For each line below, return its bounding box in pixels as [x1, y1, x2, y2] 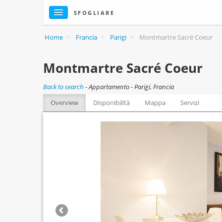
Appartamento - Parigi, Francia [89, 82, 174, 91]
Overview [51, 98, 78, 107]
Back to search [43, 82, 84, 91]
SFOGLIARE [74, 9, 115, 16]
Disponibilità [93, 98, 130, 107]
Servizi [180, 98, 199, 107]
